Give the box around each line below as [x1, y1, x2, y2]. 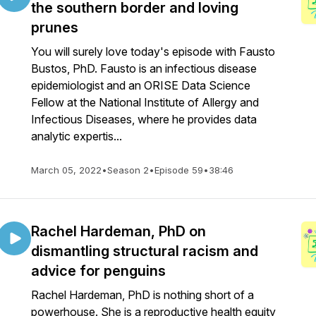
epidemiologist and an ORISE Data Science [31, 78, 250, 92]
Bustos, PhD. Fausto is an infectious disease [31, 61, 257, 75]
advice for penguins [31, 262, 166, 279]
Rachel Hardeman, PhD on [31, 223, 206, 240]
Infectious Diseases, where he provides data [31, 112, 257, 126]
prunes [31, 19, 78, 36]
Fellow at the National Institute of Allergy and [31, 95, 259, 109]
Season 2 [107, 164, 149, 176]
